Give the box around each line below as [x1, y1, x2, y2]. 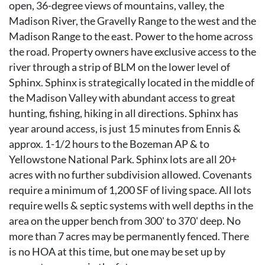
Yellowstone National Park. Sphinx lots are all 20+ [9, 153, 237, 166]
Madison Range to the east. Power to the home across [9, 30, 253, 43]
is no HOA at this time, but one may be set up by [9, 245, 225, 258]
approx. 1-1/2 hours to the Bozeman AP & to [9, 138, 209, 150]
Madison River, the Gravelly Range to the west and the [9, 15, 256, 27]
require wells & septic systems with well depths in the [9, 199, 253, 212]
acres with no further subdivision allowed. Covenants [9, 169, 252, 181]
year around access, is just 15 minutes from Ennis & [9, 122, 241, 135]
